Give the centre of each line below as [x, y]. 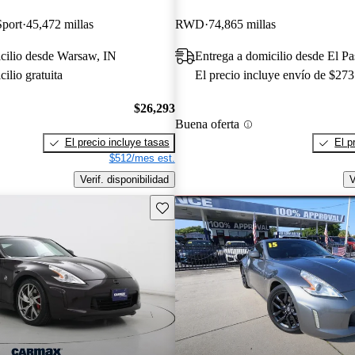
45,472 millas [60, 24]
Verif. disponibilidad [124, 180]
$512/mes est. [142, 158]
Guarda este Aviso [198, 206]
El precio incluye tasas [117, 143]
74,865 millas [242, 24]
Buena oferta [207, 124]
